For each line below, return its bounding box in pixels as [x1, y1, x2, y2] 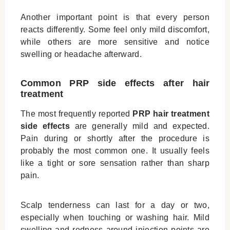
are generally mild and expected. [70, 122, 209, 131]
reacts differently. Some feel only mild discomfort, [21, 25, 209, 34]
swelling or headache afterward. [21, 50, 142, 59]
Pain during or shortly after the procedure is [21, 134, 209, 143]
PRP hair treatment [132, 109, 209, 119]
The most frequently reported [21, 109, 133, 119]
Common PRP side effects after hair [21, 78, 209, 89]
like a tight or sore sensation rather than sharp [21, 159, 209, 168]
